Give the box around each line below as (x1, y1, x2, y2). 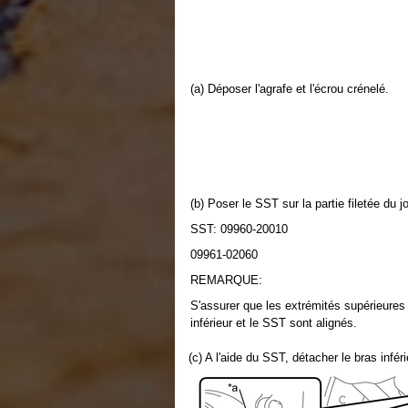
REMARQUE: (190, 273, 262, 287)
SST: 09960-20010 (190, 222, 288, 236)
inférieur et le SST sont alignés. (190, 316, 357, 330)
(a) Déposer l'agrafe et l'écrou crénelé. (190, 82, 389, 96)
